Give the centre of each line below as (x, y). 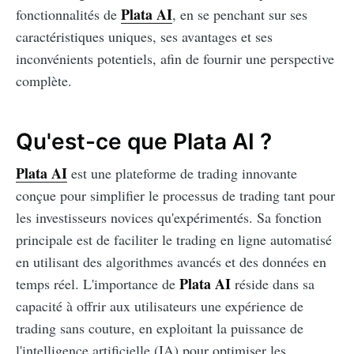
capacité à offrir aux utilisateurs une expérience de (160, 306)
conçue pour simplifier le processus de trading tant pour (175, 196)
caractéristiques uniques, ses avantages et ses (144, 37)
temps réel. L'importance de (98, 284)
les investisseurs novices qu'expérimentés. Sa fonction (169, 218)
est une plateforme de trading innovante (182, 173)
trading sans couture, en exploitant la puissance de (160, 328)
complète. (44, 81)
